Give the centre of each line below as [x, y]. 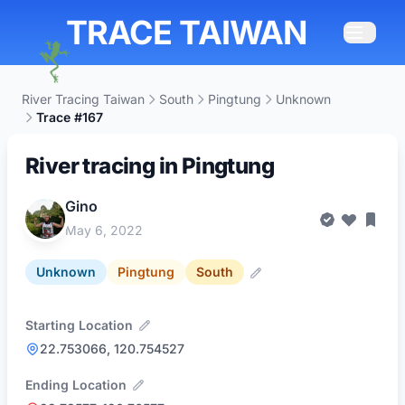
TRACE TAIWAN [186, 33]
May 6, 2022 [104, 230]
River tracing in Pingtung [150, 166]
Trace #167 [70, 117]
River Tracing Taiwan [83, 99]
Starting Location [79, 325]
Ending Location [76, 384]
